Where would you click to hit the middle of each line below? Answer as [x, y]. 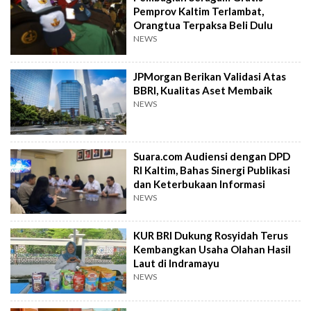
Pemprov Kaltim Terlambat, [199, 11]
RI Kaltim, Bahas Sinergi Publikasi [212, 170]
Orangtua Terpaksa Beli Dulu [203, 25]
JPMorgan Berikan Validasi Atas [210, 77]
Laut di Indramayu [177, 263]
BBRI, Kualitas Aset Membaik [203, 91]
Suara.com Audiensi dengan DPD [212, 156]
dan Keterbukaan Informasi [200, 184]
